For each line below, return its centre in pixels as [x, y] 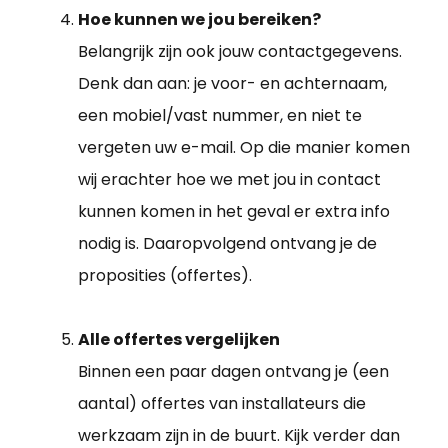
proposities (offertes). [165, 276]
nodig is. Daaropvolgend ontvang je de [227, 244]
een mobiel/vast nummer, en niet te [220, 116]
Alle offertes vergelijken [179, 340]
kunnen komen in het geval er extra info [234, 212]
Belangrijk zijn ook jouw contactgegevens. [240, 52]
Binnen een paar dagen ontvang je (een [233, 372]
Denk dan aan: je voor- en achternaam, [232, 84]
